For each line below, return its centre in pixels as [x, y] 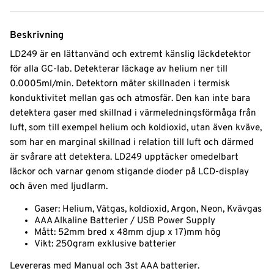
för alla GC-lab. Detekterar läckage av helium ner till [119, 69]
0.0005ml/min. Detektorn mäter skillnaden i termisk [120, 84]
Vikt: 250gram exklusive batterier [105, 245]
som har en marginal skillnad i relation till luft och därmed [132, 143]
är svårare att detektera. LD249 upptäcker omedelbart [124, 157]
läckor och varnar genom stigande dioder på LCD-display [129, 172]
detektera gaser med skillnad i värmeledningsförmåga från [133, 113]
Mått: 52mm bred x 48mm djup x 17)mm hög [128, 233]
